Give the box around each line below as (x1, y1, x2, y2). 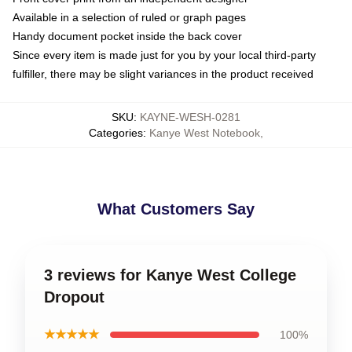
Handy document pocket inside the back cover (13, 29, 242, 42)
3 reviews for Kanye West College (44, 266, 296, 284)
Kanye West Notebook (149, 126, 260, 139)
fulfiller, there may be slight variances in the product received (13, 67, 313, 80)
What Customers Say (97, 200, 255, 218)
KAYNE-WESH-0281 (140, 110, 240, 123)
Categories (89, 126, 143, 139)
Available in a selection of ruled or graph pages (13, 10, 246, 24)
